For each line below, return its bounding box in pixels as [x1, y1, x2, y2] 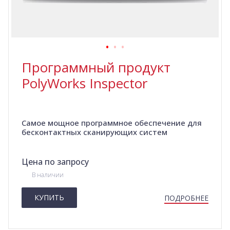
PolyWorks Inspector [22, 74, 147, 93]
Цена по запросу [22, 156, 89, 168]
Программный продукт [22, 58, 170, 77]
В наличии [32, 170, 64, 180]
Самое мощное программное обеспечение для [22, 118, 202, 128]
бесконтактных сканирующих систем [22, 127, 167, 138]
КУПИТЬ [34, 193, 64, 203]
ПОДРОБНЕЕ [164, 193, 208, 203]
